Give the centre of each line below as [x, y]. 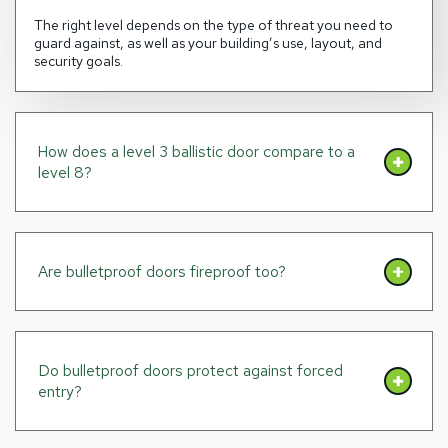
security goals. [78, 61]
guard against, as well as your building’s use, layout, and [207, 43]
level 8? [64, 173]
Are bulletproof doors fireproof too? [161, 272]
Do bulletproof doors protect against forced [190, 371]
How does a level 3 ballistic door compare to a [196, 152]
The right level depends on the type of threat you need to [213, 25]
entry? [59, 392]
